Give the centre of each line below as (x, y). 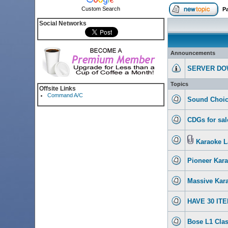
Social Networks (63, 23)
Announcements (193, 53)
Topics (179, 84)
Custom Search (101, 9)
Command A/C (65, 95)
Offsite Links (57, 89)
